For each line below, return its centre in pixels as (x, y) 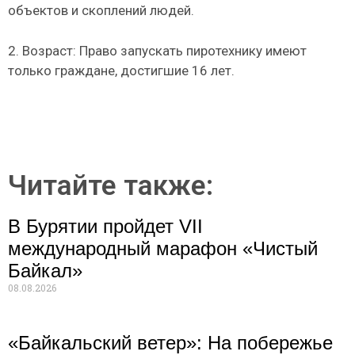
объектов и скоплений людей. (101, 11)
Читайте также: (111, 186)
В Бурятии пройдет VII (105, 227)
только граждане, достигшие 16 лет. (121, 70)
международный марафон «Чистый (163, 249)
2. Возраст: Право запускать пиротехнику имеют (157, 50)
